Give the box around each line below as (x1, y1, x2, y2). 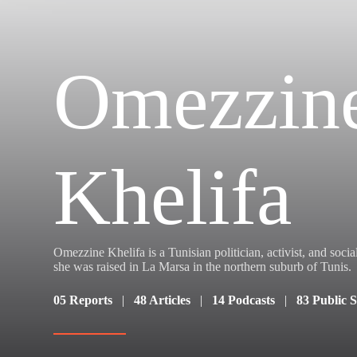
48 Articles (134, 292, 191, 307)
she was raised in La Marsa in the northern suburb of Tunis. (53, 259, 352, 273)
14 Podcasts (212, 292, 276, 307)
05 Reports (53, 292, 113, 307)
